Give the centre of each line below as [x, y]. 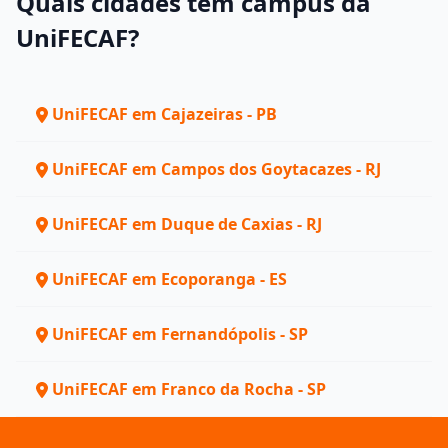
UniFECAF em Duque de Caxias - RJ [187, 224]
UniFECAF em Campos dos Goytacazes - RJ [216, 169]
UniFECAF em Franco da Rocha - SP [189, 389]
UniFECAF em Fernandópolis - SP [180, 334]
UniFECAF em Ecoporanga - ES [169, 279]
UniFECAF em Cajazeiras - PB [164, 114]
